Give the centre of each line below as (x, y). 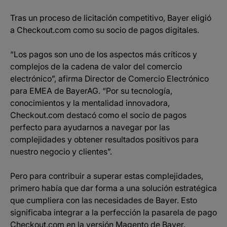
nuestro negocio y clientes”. (61, 152)
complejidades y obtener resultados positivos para (104, 139)
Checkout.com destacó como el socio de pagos (98, 115)
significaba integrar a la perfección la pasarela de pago (113, 212)
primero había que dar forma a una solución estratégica (113, 188)
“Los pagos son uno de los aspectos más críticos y (104, 54)
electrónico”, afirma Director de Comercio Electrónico (109, 79)
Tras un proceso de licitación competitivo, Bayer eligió (111, 18)
